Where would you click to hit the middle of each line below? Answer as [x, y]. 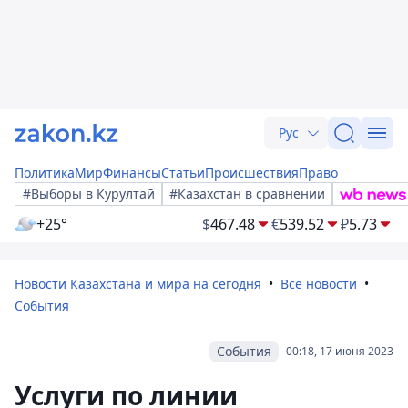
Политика [45, 173]
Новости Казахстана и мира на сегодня [138, 284]
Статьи [183, 173]
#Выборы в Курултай [89, 194]
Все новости [319, 284]
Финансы [132, 173]
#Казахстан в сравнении [247, 194]
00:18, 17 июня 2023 [340, 351]
